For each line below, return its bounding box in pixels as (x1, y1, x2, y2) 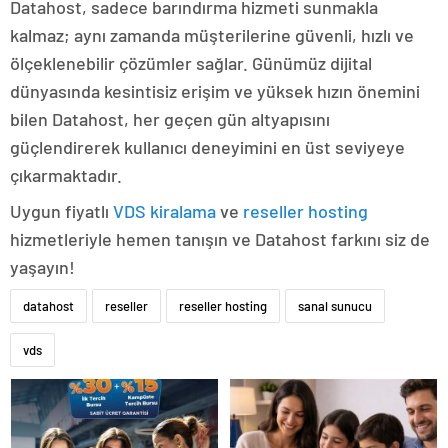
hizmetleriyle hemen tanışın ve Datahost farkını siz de (10, 228, 430, 251)
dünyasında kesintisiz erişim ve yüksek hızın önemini (10, 80, 420, 103)
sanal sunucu (298, 298, 372, 315)
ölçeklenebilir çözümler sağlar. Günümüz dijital (10, 52, 372, 75)
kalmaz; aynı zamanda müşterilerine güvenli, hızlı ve (10, 24, 414, 47)
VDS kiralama (113, 200, 216, 223)
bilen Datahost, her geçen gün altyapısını (10, 108, 330, 131)
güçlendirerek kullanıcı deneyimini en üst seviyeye (10, 136, 405, 159)
